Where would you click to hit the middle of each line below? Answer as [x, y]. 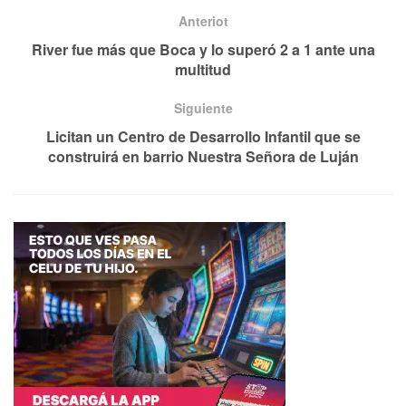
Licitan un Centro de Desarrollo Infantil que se [203, 136]
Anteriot [203, 20]
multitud [203, 69]
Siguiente [203, 107]
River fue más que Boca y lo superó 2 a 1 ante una [203, 49]
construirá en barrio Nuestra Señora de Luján [203, 156]
